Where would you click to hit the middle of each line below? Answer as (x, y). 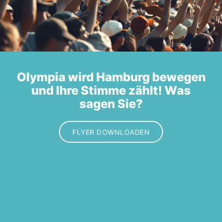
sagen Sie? (111, 104)
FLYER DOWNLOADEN (111, 132)
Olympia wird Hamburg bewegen (111, 77)
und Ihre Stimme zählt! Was (111, 91)
